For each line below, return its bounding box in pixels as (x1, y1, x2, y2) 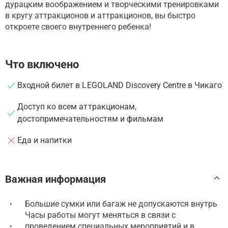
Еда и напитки (17, 135, 72, 145)
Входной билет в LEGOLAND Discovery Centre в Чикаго (17, 80, 222, 90)
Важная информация (5, 173, 106, 185)
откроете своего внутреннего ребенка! (5, 21, 151, 32)
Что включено (5, 58, 79, 71)
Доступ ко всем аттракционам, (17, 101, 136, 111)
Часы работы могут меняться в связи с (25, 210, 176, 220)
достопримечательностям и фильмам (17, 113, 163, 124)
